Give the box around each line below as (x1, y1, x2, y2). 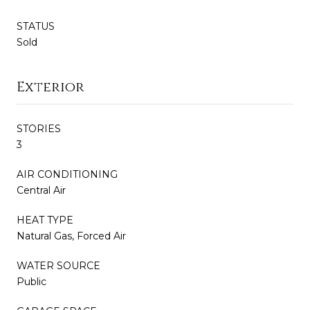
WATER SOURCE (17, 259, 100, 272)
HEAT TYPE (17, 213, 73, 226)
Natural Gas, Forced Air (17, 229, 126, 242)
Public (17, 275, 46, 288)
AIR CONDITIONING (17, 167, 118, 181)
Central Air (17, 183, 66, 197)
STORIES (17, 122, 61, 135)
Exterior (17, 77, 84, 96)
